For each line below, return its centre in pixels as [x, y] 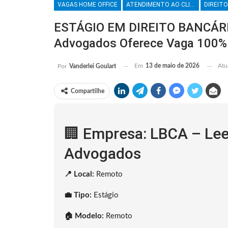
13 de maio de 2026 [173, 66]
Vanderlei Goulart [93, 66]
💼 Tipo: [78, 195]
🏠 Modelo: [84, 216]
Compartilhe [88, 91]
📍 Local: [79, 175]
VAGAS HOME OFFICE [88, 5]
